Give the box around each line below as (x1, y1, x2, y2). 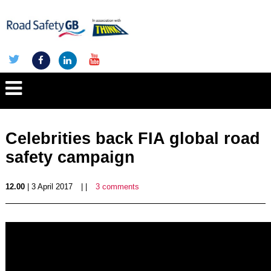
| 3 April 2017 (24, 182, 73, 191)
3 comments (95, 182, 139, 191)
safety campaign (5, 148, 135, 166)
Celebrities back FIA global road (5, 129, 260, 148)
